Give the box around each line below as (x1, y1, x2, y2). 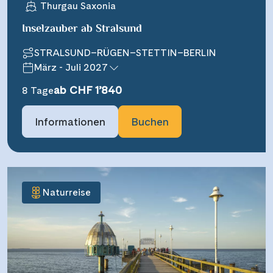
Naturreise (43, 186, 91, 198)
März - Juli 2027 (34, 61, 108, 73)
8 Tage (22, 84, 54, 96)
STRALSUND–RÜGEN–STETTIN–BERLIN (34, 46, 216, 58)
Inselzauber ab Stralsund (22, 20, 142, 38)
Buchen (131, 115, 169, 128)
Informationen (35, 115, 105, 128)
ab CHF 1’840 (54, 83, 122, 96)
